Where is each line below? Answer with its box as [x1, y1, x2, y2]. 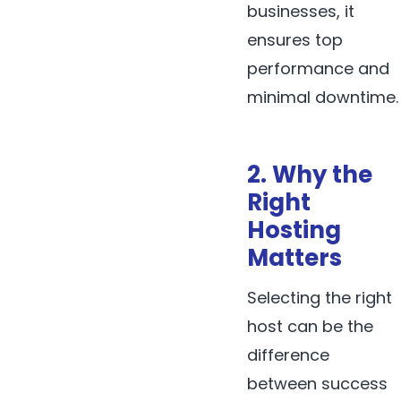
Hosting [247, 213, 341, 246]
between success [247, 371, 388, 395]
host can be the [247, 314, 373, 337]
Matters [247, 241, 342, 274]
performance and [247, 57, 389, 81]
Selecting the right [247, 286, 392, 309]
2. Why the [247, 158, 372, 191]
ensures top [247, 29, 343, 52]
